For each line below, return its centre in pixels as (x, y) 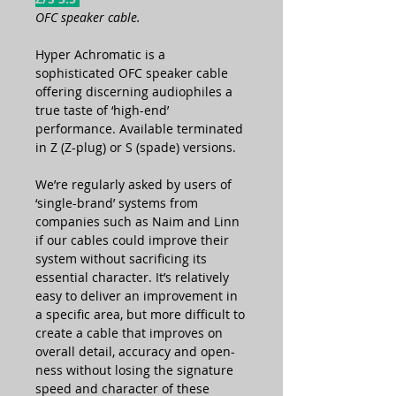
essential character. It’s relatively (132, 277)
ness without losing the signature (134, 369)
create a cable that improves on (129, 332)
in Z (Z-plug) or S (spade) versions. (136, 147)
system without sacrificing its (121, 258)
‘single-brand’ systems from (117, 202)
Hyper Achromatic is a (100, 54)
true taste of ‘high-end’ (102, 110)
